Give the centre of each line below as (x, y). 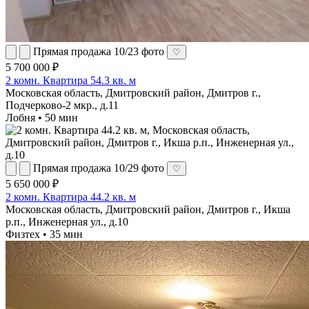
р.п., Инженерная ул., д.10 (67, 221)
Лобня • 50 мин (42, 117)
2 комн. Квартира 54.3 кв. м (71, 80)
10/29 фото (139, 168)
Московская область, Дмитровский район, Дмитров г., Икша (148, 209)
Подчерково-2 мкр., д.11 (62, 105)
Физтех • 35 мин (44, 234)
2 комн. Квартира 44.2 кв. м (71, 197)
